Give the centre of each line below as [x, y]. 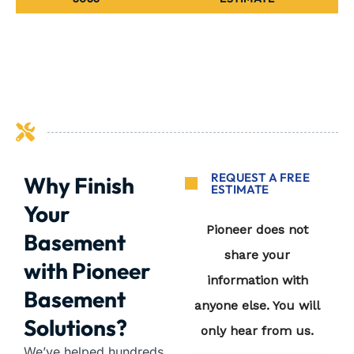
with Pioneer [87, 271]
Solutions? [75, 328]
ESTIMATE [240, 190]
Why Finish [79, 186]
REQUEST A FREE [260, 178]
